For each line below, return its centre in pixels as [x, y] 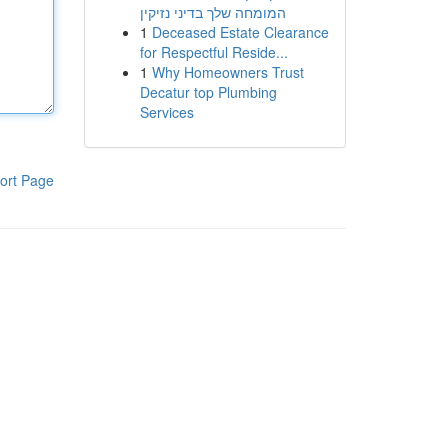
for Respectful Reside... [213, 52]
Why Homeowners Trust [227, 72]
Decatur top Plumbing [208, 92]
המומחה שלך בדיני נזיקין [212, 12]
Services [166, 112]
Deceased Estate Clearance [240, 32]
